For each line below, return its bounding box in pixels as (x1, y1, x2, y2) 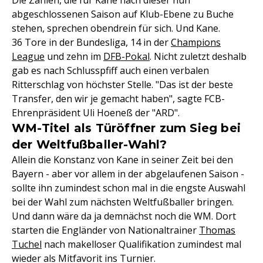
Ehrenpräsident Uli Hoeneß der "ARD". (12, 106, 180, 120)
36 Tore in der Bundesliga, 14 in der (12, 36, 171, 49)
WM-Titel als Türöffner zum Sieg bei (12, 121, 241, 136)
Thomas (199, 224, 235, 237)
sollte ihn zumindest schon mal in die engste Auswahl (12, 181, 245, 195)
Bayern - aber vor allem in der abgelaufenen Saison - (12, 167, 244, 181)
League (12, 50, 45, 63)
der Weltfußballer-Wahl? (12, 137, 167, 152)
